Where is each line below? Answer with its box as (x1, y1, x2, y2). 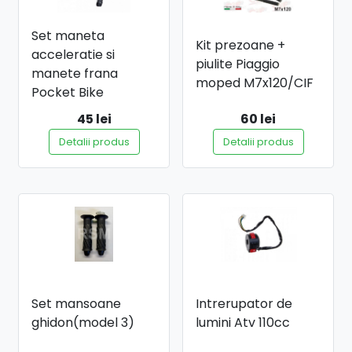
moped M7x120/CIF (196, 73, 313, 92)
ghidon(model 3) (31, 313, 134, 332)
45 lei (76, 109, 112, 128)
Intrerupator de (196, 294, 292, 313)
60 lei (240, 109, 276, 128)
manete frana (31, 64, 118, 82)
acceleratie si (31, 45, 115, 64)
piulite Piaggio (196, 54, 280, 73)
